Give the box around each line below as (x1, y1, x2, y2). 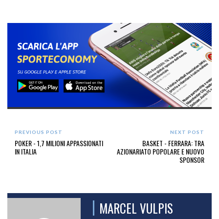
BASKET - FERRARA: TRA (142, 138, 204, 149)
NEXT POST (170, 129, 204, 135)
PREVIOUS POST (15, 129, 63, 135)
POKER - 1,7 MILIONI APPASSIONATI (15, 138, 103, 149)
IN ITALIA (15, 146, 37, 157)
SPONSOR (179, 154, 204, 165)
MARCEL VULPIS (99, 199, 173, 218)
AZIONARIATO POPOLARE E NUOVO (116, 146, 204, 157)
